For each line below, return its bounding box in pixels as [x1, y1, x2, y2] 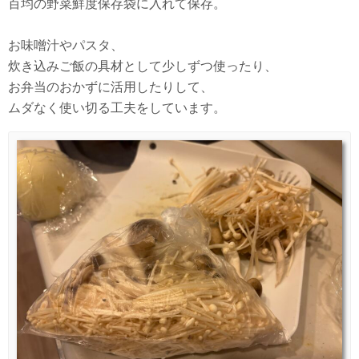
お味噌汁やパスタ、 [8, 38, 123, 53]
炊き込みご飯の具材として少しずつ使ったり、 [8, 59, 277, 74]
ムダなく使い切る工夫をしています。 [8, 101, 226, 115]
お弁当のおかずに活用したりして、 [8, 80, 213, 95]
